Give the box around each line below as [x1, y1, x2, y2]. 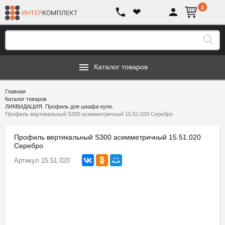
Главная [5, 88, 26, 94]
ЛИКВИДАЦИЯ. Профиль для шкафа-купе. [5, 103, 114, 109]
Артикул [14, 157, 39, 164]
